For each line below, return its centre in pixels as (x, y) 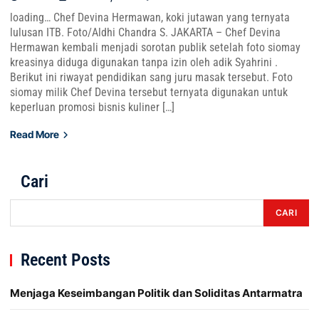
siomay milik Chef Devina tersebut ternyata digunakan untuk (149, 92)
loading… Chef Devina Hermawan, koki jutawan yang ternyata (150, 17)
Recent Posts (66, 260)
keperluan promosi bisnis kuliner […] (92, 107)
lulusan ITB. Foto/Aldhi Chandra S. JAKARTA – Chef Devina (145, 32)
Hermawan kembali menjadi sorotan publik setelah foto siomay (155, 47)
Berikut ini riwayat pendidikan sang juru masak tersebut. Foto (151, 77)
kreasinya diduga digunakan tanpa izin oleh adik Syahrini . (144, 62)
